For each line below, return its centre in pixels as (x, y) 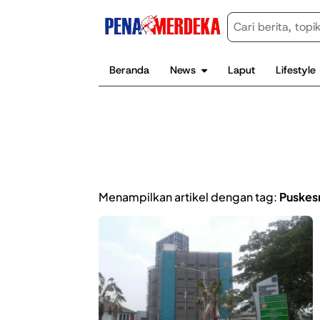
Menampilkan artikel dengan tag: (189, 196)
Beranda (129, 70)
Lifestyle (296, 70)
